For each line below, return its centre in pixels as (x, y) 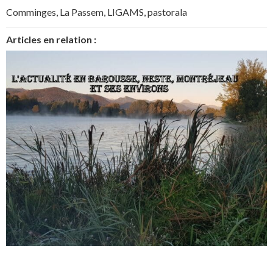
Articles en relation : (51, 40)
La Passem (82, 12)
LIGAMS (126, 12)
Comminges (31, 12)
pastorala (167, 12)
